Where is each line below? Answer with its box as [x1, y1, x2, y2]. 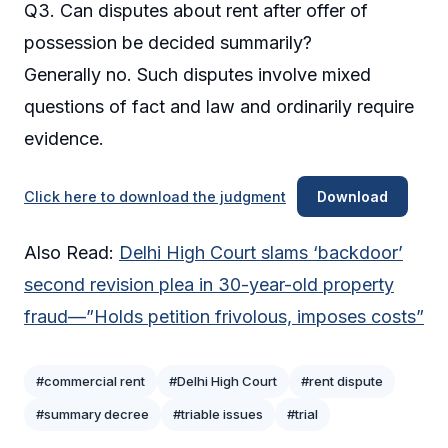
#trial [287, 406, 318, 423]
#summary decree [36, 406, 149, 423]
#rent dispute [301, 373, 383, 390]
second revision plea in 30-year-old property [24, 274, 394, 296]
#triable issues [173, 406, 263, 423]
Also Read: [24, 242, 119, 264]
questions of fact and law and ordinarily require [24, 95, 414, 117]
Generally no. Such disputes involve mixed [24, 63, 371, 85]
